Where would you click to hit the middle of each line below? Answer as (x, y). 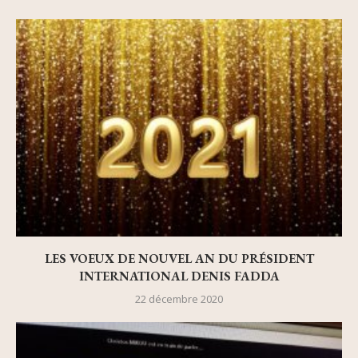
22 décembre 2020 (179, 299)
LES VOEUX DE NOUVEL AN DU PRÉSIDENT (179, 259)
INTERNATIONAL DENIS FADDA (179, 276)
